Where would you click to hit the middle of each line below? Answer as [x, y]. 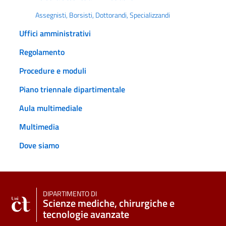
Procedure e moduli [53, 71]
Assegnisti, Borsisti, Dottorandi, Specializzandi [103, 15]
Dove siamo [39, 146]
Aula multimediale [51, 108]
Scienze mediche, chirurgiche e [109, 203]
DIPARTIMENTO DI [70, 194]
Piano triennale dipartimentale [72, 90]
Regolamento [42, 52]
